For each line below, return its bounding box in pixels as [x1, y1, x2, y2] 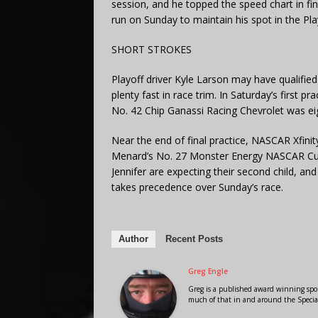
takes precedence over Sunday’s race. [111, 180, 283, 194]
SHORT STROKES [111, 42, 192, 56]
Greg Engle [188, 265, 228, 276]
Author [119, 233, 148, 244]
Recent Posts [165, 233, 223, 244]
